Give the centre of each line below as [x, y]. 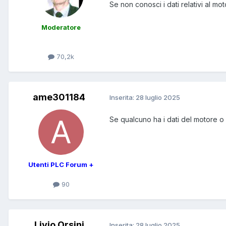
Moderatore [61, 27]
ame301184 [59, 97]
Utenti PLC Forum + [61, 164]
